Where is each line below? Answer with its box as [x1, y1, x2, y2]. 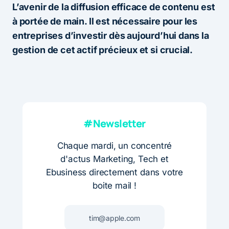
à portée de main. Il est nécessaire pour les [12, 16, 198, 27]
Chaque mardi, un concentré [57, 141, 172, 151]
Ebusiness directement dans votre [45, 167, 184, 178]
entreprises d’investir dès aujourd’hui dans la [12, 30, 209, 41]
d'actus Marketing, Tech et [60, 154, 169, 165]
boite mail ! [93, 180, 136, 191]
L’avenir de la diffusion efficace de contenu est [12, 2, 215, 13]
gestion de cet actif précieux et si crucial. [12, 44, 193, 56]
